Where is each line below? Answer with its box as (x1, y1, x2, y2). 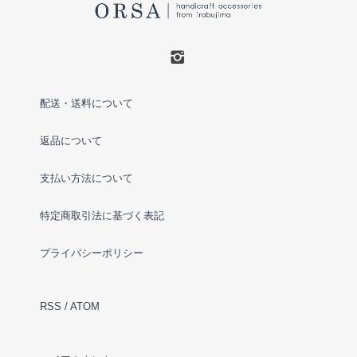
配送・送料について (40, 96, 133, 109)
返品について (40, 134, 102, 147)
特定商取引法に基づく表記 (40, 209, 164, 222)
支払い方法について (40, 171, 133, 184)
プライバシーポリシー (40, 246, 143, 259)
